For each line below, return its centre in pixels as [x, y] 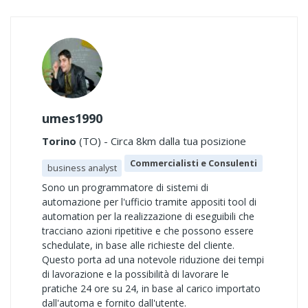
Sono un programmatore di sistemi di [125, 187]
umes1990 [72, 118]
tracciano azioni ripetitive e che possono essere [148, 231]
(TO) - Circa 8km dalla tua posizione [161, 141]
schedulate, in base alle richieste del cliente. [138, 245]
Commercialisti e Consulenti [193, 163]
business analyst [82, 168]
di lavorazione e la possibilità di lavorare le [135, 274]
